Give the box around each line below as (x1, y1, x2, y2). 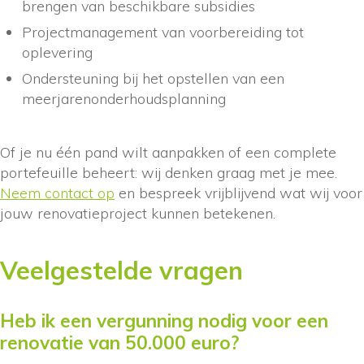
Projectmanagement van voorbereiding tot (22, 23, 304, 42)
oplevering (22, 43, 93, 63)
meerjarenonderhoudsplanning (22, 89, 226, 109)
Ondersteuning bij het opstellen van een (22, 69, 284, 89)
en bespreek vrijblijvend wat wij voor (115, 184, 362, 203)
